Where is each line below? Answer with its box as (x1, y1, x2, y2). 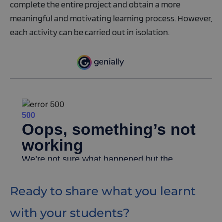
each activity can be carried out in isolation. (10, 27, 169, 37)
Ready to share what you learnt (10, 183, 196, 198)
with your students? (10, 205, 130, 220)
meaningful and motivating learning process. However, (10, 13, 212, 23)
